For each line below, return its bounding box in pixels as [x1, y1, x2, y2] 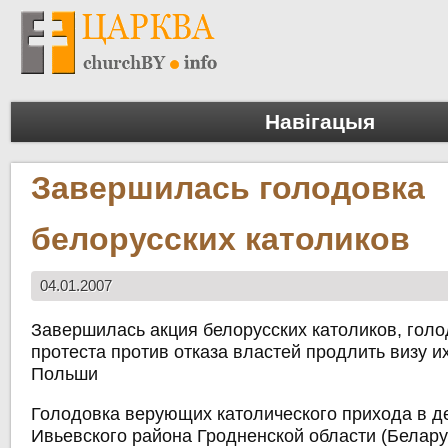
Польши [31, 364, 99, 385]
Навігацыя [265, 110, 375, 134]
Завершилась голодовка [31, 170, 426, 207]
